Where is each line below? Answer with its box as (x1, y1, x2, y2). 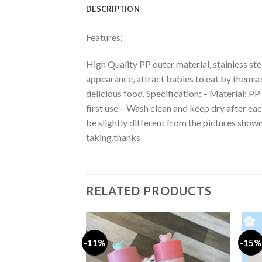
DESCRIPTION (86, 4, 140, 13)
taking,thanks (86, 131, 140, 143)
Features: (86, 31, 123, 43)
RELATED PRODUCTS (86, 183, 212, 198)
